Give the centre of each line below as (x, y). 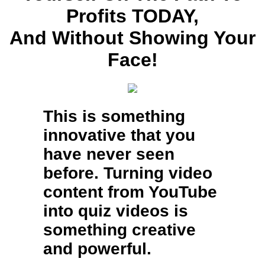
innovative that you (119, 135)
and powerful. (97, 249)
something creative (119, 230)
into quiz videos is (115, 211)
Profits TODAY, (132, 16)
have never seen (109, 154)
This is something (114, 117)
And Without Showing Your (132, 38)
